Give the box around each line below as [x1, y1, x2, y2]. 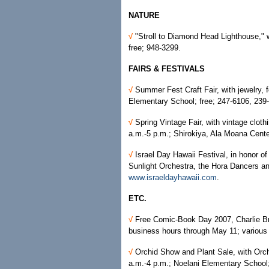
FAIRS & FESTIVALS [128, 64, 205, 73]
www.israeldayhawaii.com [128, 173, 217, 182]
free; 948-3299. [128, 43, 181, 52]
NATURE [128, 11, 160, 20]
